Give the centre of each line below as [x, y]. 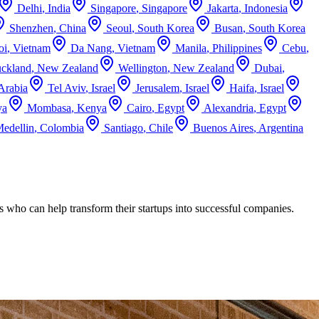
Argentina [281, 127]
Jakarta [223, 8]
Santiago [124, 127]
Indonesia [266, 8]
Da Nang [91, 48]
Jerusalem [157, 88]
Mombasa [49, 108]
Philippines [237, 48]
